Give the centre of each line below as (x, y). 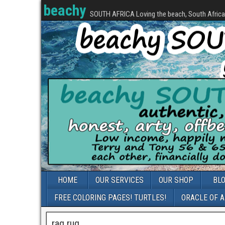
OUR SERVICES (120, 180)
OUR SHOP (176, 180)
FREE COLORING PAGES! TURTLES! (110, 198)
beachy (65, 10)
